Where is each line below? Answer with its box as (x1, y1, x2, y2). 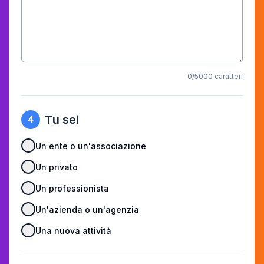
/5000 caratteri (192, 72, 243, 81)
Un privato (35, 161, 78, 172)
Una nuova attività (35, 225, 111, 236)
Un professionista (35, 183, 109, 193)
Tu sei (45, 113, 79, 127)
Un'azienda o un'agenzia (35, 204, 139, 214)
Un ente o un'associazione (35, 140, 146, 151)
